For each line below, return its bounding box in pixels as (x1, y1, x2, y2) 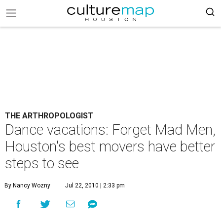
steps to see (5, 155, 79, 172)
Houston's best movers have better (5, 138, 215, 155)
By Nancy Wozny (4, 182, 50, 189)
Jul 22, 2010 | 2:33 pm (65, 182, 125, 189)
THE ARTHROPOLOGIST (5, 111, 93, 120)
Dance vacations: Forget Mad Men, (5, 121, 216, 138)
